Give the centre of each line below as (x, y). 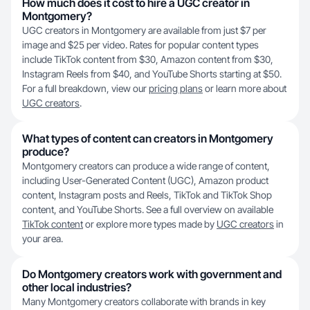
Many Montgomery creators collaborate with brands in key (144, 301)
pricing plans (176, 88)
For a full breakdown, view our (85, 88)
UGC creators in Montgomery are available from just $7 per (144, 30)
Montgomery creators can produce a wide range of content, (146, 166)
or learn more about (245, 88)
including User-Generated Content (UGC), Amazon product (145, 180)
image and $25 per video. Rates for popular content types (140, 45)
